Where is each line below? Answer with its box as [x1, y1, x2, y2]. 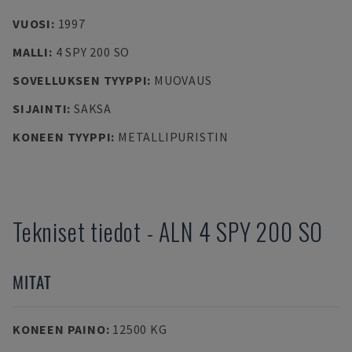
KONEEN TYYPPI [13, 129, 112, 145]
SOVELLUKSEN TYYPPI [13, 72, 148, 88]
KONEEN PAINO [13, 321, 106, 337]
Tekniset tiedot [13, 214, 142, 249]
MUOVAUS [153, 72, 212, 88]
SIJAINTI [13, 101, 68, 116]
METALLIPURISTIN [117, 129, 229, 145]
